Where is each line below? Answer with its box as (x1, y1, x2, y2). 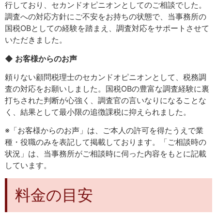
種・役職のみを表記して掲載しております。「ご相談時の (5, 137, 206, 147)
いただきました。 (5, 35, 67, 45)
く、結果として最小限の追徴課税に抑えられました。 (5, 107, 191, 117)
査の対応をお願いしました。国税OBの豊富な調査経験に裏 (5, 84, 209, 93)
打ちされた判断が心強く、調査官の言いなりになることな (5, 95, 206, 105)
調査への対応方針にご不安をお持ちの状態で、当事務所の (5, 12, 206, 22)
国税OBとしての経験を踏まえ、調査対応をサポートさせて (5, 23, 209, 33)
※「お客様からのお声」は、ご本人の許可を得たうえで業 (5, 125, 203, 136)
